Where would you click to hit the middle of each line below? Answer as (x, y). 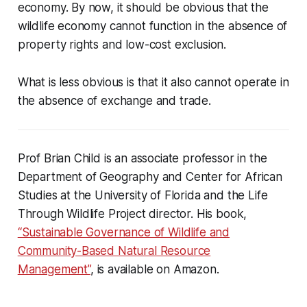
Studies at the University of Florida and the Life (143, 196)
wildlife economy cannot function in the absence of (152, 26)
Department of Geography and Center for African (150, 177)
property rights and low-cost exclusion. (122, 45)
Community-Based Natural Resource (114, 251)
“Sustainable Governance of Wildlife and (124, 233)
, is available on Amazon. (155, 270)
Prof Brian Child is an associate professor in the (142, 159)
